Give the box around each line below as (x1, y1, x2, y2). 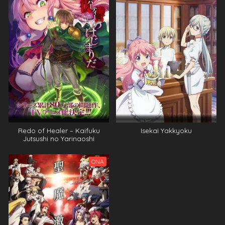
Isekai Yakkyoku (141, 126, 192, 135)
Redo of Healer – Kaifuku (18, 126, 100, 135)
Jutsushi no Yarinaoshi (23, 134, 94, 143)
